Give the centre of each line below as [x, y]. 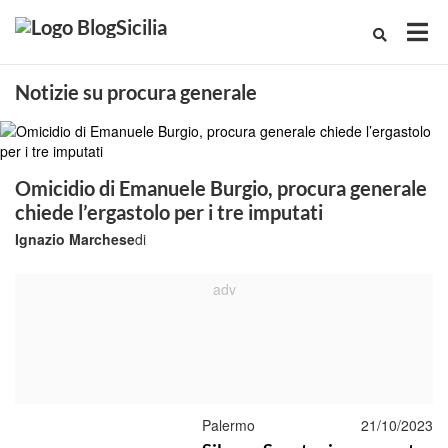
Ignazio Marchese [75, 239]
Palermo [228, 425]
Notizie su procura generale [136, 92]
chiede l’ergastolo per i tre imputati [169, 212]
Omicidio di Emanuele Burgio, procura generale [221, 188]
